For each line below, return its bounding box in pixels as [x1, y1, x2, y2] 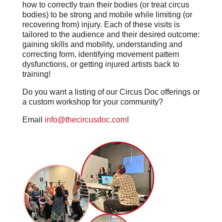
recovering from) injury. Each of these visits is [22, 20, 180, 29]
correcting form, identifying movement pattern [22, 50, 179, 58]
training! [22, 70, 51, 78]
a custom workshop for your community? [22, 98, 163, 106]
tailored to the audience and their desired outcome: [22, 30, 200, 39]
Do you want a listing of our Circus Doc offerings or [22, 88, 200, 96]
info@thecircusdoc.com [44, 115, 127, 124]
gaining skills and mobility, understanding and [22, 40, 182, 49]
